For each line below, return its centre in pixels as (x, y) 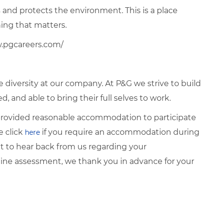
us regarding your (112, 146)
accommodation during (153, 132)
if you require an (73, 132)
